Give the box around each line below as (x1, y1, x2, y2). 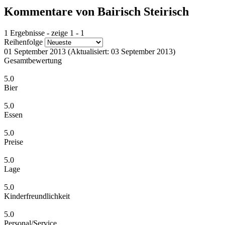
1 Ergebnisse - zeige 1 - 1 (4, 28, 84, 37)
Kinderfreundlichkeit (4, 191, 70, 200)
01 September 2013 (4, 47, 66, 56)
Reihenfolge (4, 37, 43, 46)
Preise (4, 137, 23, 146)
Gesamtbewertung (4, 56, 62, 65)
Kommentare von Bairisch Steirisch (4, 5, 189, 18)
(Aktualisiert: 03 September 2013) (68, 47, 175, 56)
